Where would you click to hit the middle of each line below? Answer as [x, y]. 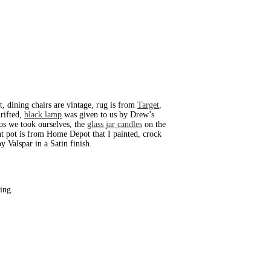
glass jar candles [115, 125]
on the [154, 125]
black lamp [43, 115]
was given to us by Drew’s [108, 115]
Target [148, 105]
